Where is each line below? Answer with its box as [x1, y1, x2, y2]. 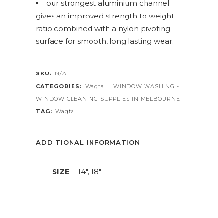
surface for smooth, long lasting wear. [36, 36, 174, 46]
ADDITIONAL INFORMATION [36, 138, 140, 146]
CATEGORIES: [36, 83, 84, 90]
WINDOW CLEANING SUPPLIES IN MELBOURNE [36, 95, 180, 102]
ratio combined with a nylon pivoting [36, 24, 170, 33]
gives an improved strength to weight [36, 11, 174, 20]
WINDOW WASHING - [113, 83, 179, 90]
